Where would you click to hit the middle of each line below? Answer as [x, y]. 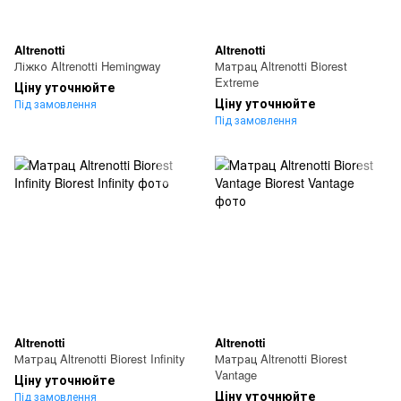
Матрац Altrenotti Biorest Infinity [100, 359]
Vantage [236, 375]
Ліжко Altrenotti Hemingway [88, 66]
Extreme [237, 82]
